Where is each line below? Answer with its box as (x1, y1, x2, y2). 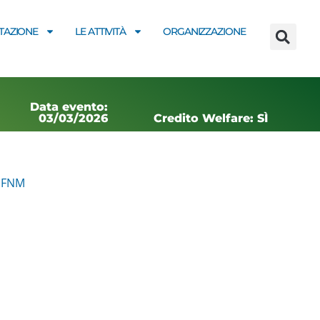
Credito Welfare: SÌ (154, 111, 269, 125)
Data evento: (30, 100, 109, 114)
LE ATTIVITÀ (75, 25, 126, 38)
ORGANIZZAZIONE (163, 25, 246, 38)
